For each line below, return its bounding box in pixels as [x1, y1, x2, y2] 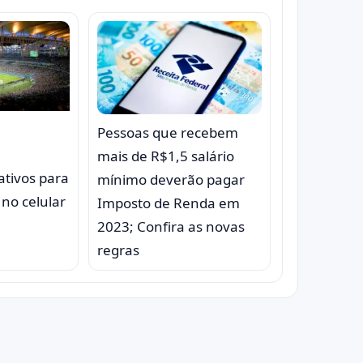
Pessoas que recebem [96, 122, 238, 142]
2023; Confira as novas [96, 216, 245, 236]
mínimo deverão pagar [96, 169, 245, 189]
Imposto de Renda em [96, 193, 240, 212]
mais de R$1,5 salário [96, 146, 234, 165]
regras [96, 240, 139, 259]
